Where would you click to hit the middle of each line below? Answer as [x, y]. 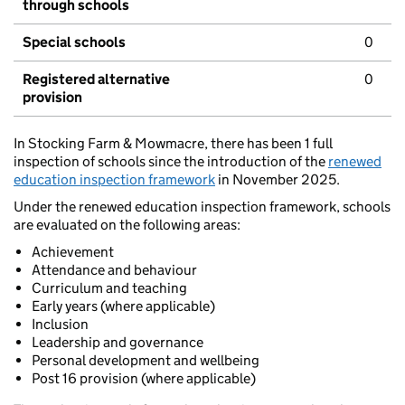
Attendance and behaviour [114, 270]
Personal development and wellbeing [146, 361]
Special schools [74, 42]
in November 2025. [278, 180]
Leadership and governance [118, 343]
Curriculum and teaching [109, 288]
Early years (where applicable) [123, 306]
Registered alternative [96, 80]
